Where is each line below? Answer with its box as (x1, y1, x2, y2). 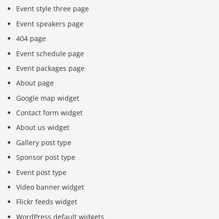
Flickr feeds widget (16, 197, 78, 207)
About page (16, 78, 54, 88)
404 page (16, 34, 46, 44)
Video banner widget (16, 182, 85, 192)
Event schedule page (16, 48, 85, 58)
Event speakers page (16, 19, 84, 28)
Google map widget (16, 93, 80, 103)
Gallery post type (16, 137, 72, 147)
